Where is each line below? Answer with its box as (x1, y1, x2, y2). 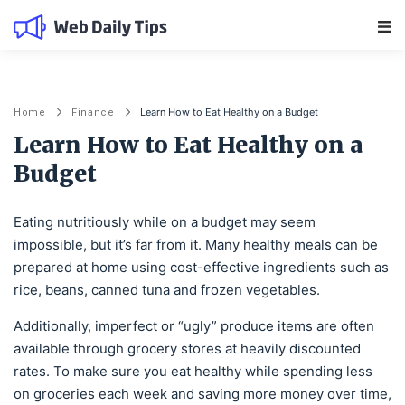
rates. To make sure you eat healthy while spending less (14, 363, 372, 380)
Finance (71, 107, 115, 118)
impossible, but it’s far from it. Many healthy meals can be (14, 236, 378, 253)
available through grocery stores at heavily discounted (14, 340, 361, 357)
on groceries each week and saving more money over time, (14, 385, 391, 402)
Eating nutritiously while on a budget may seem (14, 213, 316, 231)
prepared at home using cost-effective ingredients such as (14, 259, 389, 276)
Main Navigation (201, 26, 363, 53)
